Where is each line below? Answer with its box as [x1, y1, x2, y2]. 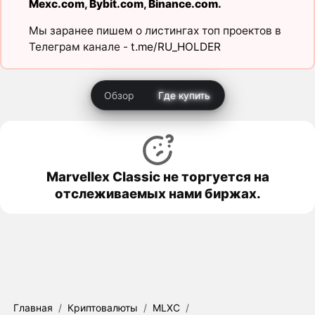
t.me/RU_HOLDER [130, 40, 221, 54]
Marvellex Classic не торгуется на [46, 168, 269, 184]
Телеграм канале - [28, 40, 131, 54]
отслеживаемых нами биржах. [54, 185, 261, 201]
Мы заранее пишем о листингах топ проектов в [28, 24, 281, 38]
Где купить [157, 89, 210, 101]
